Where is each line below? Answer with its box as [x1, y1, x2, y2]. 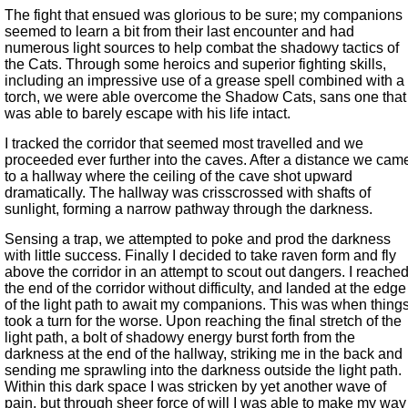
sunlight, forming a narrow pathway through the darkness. [5, 201, 372, 218]
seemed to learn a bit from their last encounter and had [5, 24, 354, 40]
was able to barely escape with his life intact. [5, 106, 291, 122]
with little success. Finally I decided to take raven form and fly [5, 248, 396, 264]
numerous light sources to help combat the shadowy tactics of [5, 40, 399, 56]
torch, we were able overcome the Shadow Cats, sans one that [5, 89, 406, 106]
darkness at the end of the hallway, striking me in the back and [5, 346, 403, 362]
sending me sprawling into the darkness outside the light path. [5, 362, 402, 379]
